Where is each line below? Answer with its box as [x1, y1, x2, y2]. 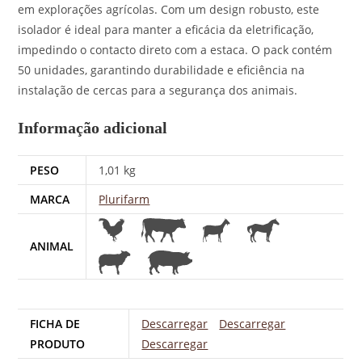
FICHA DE [30, 316, 81, 332]
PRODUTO [30, 336, 86, 352]
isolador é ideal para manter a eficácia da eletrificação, [18, 21, 314, 37]
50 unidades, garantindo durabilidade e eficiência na [18, 61, 305, 78]
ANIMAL [30, 238, 74, 254]
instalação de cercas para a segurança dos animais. [18, 82, 298, 98]
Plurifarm [99, 191, 150, 207]
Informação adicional [18, 118, 168, 137]
